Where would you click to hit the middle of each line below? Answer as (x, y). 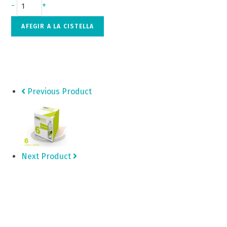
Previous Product (60, 91)
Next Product (46, 156)
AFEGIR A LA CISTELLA (58, 26)
